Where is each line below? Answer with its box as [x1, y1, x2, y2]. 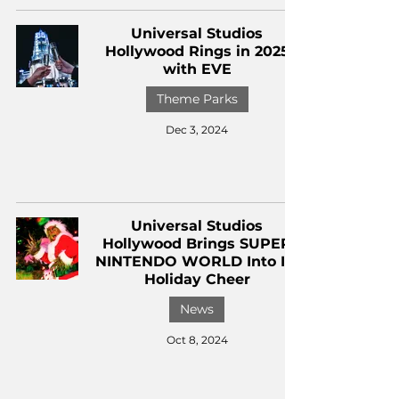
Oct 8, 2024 [166, 333, 228, 346]
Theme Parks [156, 91, 238, 107]
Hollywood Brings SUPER [102, 235, 291, 252]
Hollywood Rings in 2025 [104, 43, 289, 60]
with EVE [162, 61, 232, 77]
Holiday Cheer [143, 271, 250, 288]
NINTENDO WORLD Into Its [94, 253, 299, 270]
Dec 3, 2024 [166, 123, 228, 136]
